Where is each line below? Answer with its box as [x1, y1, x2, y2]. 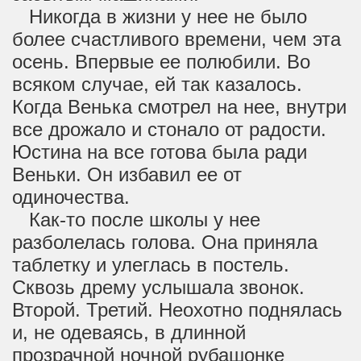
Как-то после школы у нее [12, 209, 260, 230]
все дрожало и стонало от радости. [12, 118, 326, 140]
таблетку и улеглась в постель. [12, 254, 289, 276]
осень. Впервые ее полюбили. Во [12, 51, 310, 73]
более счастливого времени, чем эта [12, 28, 341, 50]
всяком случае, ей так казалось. [12, 73, 302, 95]
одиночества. [12, 186, 130, 208]
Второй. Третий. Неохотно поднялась [12, 299, 342, 321]
